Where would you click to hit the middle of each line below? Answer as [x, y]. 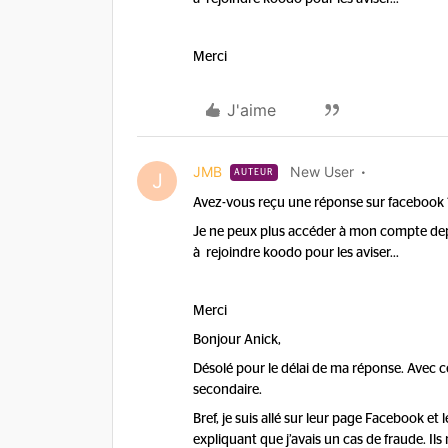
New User [322, 171]
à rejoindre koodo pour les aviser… [296, 253]
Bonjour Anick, [237, 340]
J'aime [251, 110]
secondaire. [229, 390]
